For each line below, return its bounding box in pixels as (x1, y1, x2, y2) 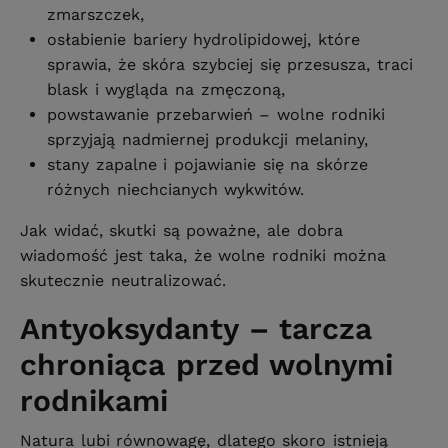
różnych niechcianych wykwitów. (47, 180, 305, 200)
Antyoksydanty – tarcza (20, 311, 373, 347)
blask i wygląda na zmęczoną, (47, 80, 285, 100)
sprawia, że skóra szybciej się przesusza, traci (47, 55, 413, 75)
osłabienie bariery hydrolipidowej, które (47, 30, 360, 50)
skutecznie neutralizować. (20, 271, 226, 291)
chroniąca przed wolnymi (20, 347, 394, 383)
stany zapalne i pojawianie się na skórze (47, 155, 368, 175)
